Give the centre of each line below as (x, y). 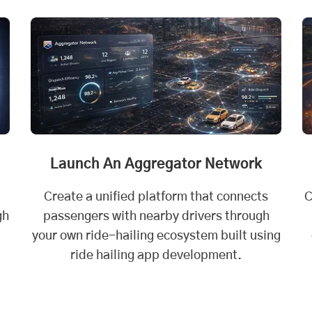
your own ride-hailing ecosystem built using (156, 236)
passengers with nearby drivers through (156, 216)
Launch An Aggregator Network (156, 164)
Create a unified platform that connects (156, 197)
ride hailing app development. (156, 255)
